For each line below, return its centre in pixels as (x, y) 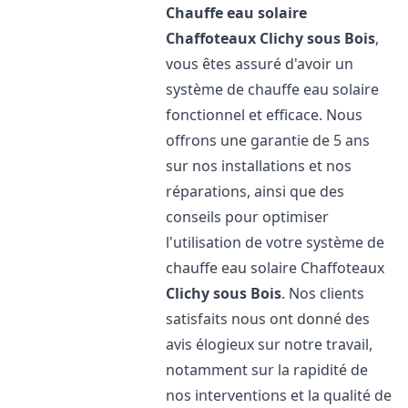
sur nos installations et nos (259, 166)
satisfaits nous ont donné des (268, 319)
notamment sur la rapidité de (267, 370)
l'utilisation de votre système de (275, 242)
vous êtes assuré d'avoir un (260, 64)
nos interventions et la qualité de (279, 395)
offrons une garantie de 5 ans (268, 140)
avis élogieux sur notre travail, (270, 344)
